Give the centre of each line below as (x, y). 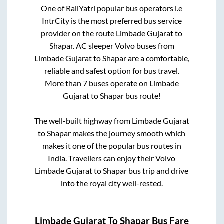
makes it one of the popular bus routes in (112, 145)
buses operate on (118, 83)
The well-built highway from (83, 120)
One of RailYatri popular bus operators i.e (112, 8)
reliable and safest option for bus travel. (112, 70)
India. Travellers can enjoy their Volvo (112, 158)
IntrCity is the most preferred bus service (112, 20)
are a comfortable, (158, 58)
